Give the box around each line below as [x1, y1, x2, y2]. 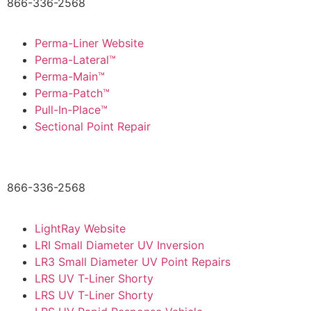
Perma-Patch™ [35, 86, 110, 101]
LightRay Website [35, 221, 126, 235]
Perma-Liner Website [35, 36, 144, 51]
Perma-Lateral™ [35, 53, 116, 67]
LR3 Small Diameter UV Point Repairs [35, 254, 230, 269]
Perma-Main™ [35, 69, 105, 84]
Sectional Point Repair [35, 119, 151, 134]
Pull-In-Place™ [35, 103, 108, 117]
